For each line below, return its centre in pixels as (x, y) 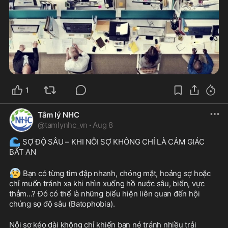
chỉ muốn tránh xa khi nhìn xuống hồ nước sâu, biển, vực (107, 183)
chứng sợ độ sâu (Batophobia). (62, 204)
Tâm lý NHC (59, 115)
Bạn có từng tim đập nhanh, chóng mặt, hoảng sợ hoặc (116, 173)
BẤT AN (23, 152)
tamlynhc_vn (66, 125)
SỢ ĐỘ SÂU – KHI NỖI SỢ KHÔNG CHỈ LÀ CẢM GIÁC (112, 141)
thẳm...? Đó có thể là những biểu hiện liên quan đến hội (105, 193)
